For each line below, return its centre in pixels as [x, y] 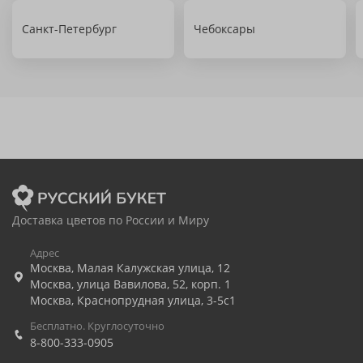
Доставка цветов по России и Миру [111, 220]
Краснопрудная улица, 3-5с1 [156, 300]
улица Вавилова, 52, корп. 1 [154, 284]
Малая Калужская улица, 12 [154, 268]
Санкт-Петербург [69, 29]
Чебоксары [224, 29]
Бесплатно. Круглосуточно [97, 326]
